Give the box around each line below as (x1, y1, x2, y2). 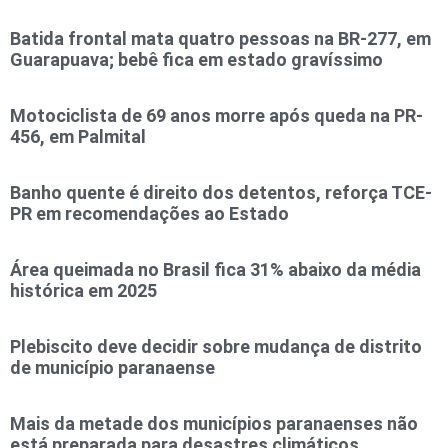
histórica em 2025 (10, 280, 157, 301)
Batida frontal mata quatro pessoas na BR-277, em (10, 28, 431, 49)
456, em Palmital (10, 126, 146, 147)
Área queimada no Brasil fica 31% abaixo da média (10, 259, 421, 280)
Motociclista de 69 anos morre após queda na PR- (10, 105, 423, 126)
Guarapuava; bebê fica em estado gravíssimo (10, 49, 383, 70)
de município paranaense (10, 357, 215, 378)
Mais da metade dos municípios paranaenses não (10, 413, 418, 434)
